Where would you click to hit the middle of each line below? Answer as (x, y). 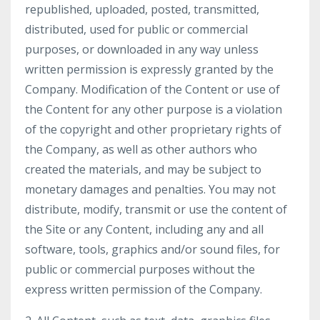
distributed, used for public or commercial (136, 29)
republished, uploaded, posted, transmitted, (142, 9)
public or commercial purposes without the (140, 269)
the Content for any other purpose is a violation (154, 109)
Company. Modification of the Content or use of (152, 89)
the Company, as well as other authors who (141, 149)
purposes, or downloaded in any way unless (142, 49)
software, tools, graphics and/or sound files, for (152, 249)
